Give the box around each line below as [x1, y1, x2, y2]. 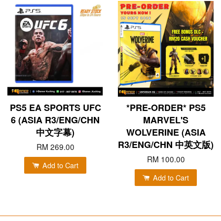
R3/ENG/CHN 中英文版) [118, 138, 214, 151]
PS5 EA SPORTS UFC [9, 101, 101, 114]
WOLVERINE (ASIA [126, 125, 206, 139]
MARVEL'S [143, 113, 188, 126]
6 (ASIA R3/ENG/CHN [11, 113, 100, 126]
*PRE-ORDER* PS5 [126, 101, 206, 114]
